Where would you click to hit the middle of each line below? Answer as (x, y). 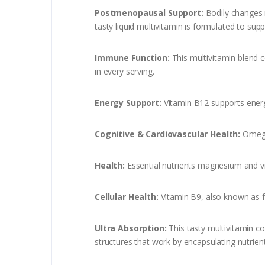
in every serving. (125, 71)
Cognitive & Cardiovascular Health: (169, 134)
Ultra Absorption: (131, 228)
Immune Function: (133, 57)
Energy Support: (129, 102)
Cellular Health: (128, 196)
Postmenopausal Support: (149, 12)
